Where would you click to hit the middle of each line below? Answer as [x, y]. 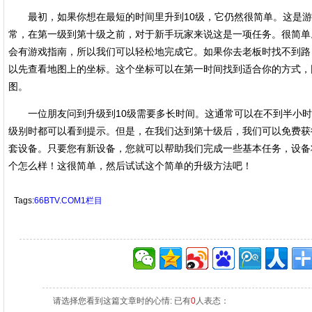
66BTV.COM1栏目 [68, 201]
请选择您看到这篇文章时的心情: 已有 [122, 301]
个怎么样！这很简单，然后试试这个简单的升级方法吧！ [130, 166]
